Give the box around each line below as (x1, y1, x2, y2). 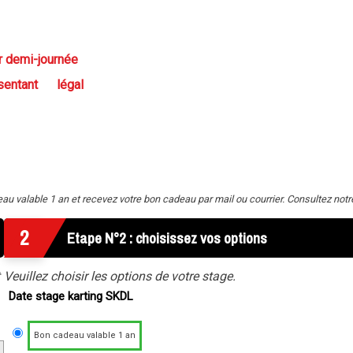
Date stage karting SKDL (9, 289, 133, 304)
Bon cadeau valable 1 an (34, 330, 136, 341)
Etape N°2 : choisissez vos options (67, 229, 267, 249)
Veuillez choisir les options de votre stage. (4, 269, 236, 284)
